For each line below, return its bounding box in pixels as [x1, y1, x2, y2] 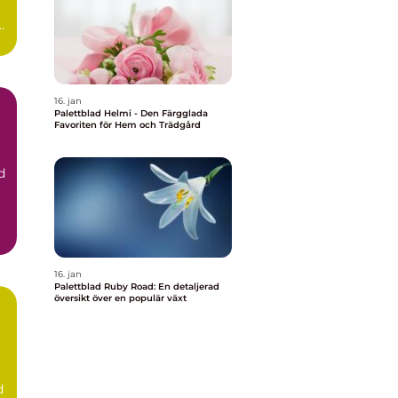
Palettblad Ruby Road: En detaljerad [54, 281, 219, 292]
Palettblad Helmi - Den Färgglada [54, 107, 208, 119]
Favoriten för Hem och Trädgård [54, 119, 201, 131]
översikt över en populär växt [54, 292, 187, 304]
